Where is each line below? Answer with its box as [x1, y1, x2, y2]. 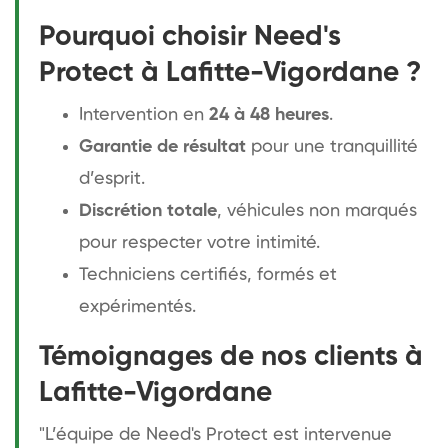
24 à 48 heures [209, 105, 329, 124]
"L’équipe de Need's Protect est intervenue [39, 425, 392, 444]
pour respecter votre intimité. [79, 233, 320, 252]
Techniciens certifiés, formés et [79, 265, 337, 284]
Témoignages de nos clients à [39, 342, 423, 371]
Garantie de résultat [79, 137, 246, 156]
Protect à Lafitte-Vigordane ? [39, 58, 421, 87]
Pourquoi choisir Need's [39, 22, 341, 51]
